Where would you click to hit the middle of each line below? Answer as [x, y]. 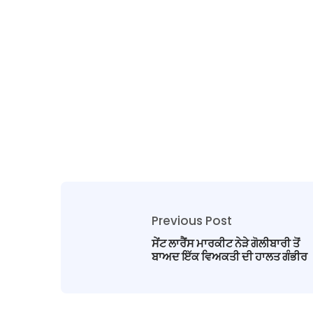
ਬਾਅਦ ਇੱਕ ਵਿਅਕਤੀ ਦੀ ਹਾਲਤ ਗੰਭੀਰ [230, 256]
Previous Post [192, 220]
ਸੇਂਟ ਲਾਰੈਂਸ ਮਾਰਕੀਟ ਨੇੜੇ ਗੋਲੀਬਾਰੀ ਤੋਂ [226, 243]
